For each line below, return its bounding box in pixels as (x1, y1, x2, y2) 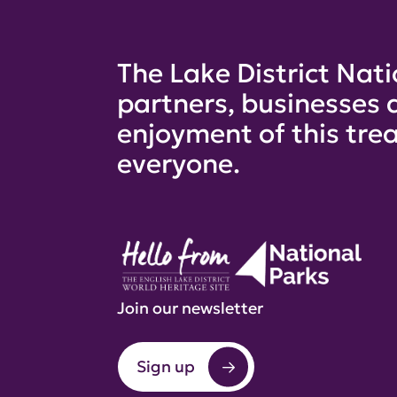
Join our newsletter (117, 298, 263, 318)
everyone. (117, 147, 240, 180)
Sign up (136, 356, 195, 377)
